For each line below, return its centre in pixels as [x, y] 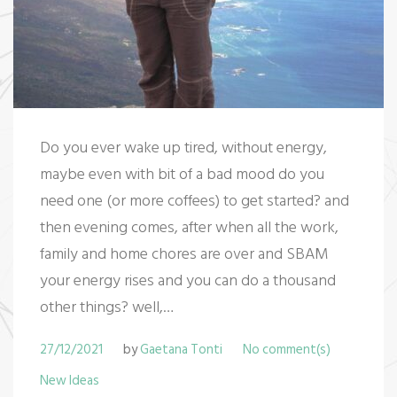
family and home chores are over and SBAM [184, 254]
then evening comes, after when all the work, [189, 227]
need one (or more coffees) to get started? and [195, 201]
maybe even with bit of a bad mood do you [182, 174]
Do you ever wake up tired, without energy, [183, 148]
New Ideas [70, 381]
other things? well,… [107, 307]
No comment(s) [287, 350]
